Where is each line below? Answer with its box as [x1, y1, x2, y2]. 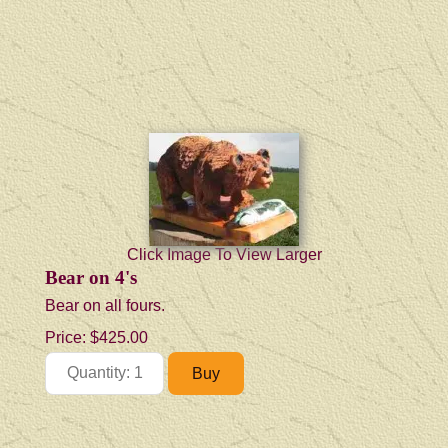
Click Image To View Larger [126, 245, 322, 263]
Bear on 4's [45, 266, 137, 288]
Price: [45, 328, 90, 346]
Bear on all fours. [45, 296, 165, 314]
